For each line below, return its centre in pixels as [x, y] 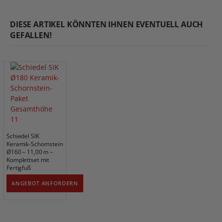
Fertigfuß [19, 167]
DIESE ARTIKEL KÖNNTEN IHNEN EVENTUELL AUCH [107, 24]
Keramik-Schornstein [35, 143]
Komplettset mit [28, 159]
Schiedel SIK [23, 136]
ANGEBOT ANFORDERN [45, 183]
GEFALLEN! [31, 35]
